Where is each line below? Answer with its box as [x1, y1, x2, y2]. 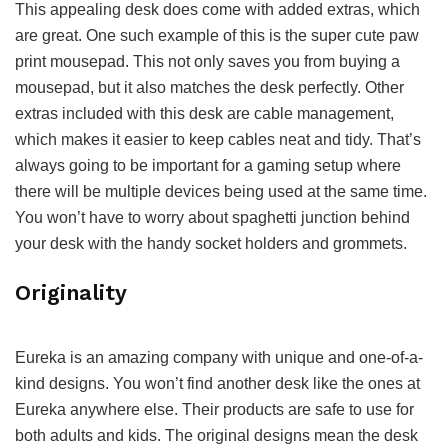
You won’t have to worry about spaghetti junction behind [15, 208, 410, 226]
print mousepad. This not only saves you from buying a [15, 52, 400, 70]
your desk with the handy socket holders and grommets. [15, 234, 411, 252]
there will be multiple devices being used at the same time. [15, 182, 427, 200]
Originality [15, 280, 127, 306]
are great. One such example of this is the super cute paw [15, 26, 419, 44]
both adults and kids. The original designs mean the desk [15, 427, 418, 445]
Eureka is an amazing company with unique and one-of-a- [15, 349, 423, 367]
